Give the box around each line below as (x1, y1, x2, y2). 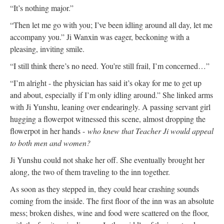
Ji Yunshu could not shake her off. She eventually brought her (10, 154, 204, 165)
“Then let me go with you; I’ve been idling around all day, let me (10, 19, 212, 30)
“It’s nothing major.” (10, 2, 73, 13)
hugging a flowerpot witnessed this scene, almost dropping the (10, 113, 205, 124)
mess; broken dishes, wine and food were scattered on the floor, (10, 207, 209, 218)
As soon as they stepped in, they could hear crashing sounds (10, 183, 199, 194)
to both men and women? (10, 137, 90, 148)
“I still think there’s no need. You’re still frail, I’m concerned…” (10, 60, 209, 71)
